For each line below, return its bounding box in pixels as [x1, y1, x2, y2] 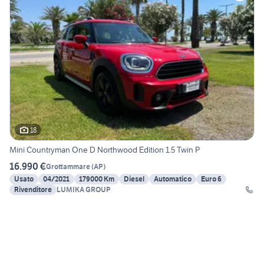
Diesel [124, 174, 144, 184]
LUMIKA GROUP [57, 185, 111, 194]
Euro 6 [201, 174, 222, 184]
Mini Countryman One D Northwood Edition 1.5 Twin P [9, 144, 200, 156]
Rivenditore [14, 185, 52, 194]
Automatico [154, 174, 192, 184]
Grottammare [46, 161, 90, 171]
